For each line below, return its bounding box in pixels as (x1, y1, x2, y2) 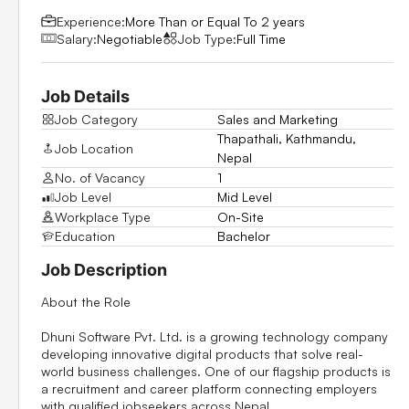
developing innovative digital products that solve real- (41, 345, 363, 362)
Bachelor (217, 228, 270, 245)
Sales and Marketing (217, 110, 338, 127)
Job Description (41, 259, 167, 279)
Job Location (54, 140, 133, 156)
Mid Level (217, 189, 272, 205)
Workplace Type (54, 208, 151, 225)
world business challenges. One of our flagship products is (41, 362, 391, 379)
